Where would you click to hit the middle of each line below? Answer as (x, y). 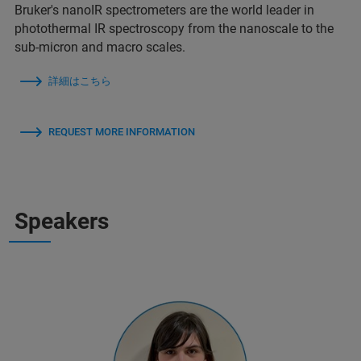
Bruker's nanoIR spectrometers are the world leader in (164, 10)
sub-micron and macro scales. (100, 48)
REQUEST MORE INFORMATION (122, 132)
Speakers (62, 222)
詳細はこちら (80, 81)
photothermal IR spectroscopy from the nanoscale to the (174, 29)
